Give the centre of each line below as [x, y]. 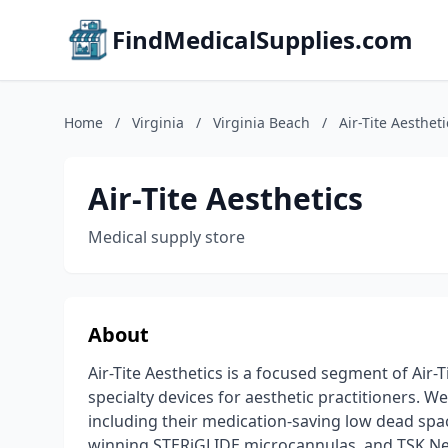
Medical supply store [166, 237]
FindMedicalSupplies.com [262, 39]
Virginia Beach [261, 122]
